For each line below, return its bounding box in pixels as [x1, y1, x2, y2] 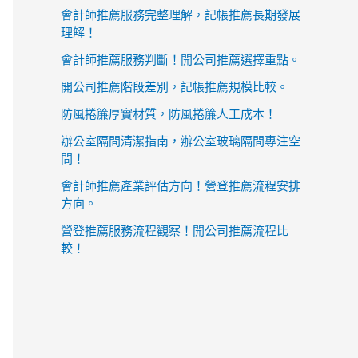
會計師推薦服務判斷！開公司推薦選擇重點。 [61, 51, 300, 67]
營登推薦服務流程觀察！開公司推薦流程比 [61, 222, 288, 238]
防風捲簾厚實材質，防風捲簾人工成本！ [61, 105, 276, 121]
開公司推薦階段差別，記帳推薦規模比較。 [61, 78, 288, 94]
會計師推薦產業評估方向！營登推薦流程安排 [61, 177, 300, 193]
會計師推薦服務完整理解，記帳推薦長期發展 [61, 6, 300, 22]
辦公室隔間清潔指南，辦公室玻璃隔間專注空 [61, 133, 300, 149]
